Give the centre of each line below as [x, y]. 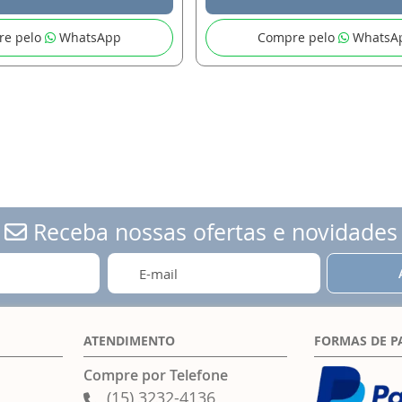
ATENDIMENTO [129, 341]
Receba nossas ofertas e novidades [212, 232]
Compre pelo [298, 38]
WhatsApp [89, 38]
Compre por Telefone [155, 376]
